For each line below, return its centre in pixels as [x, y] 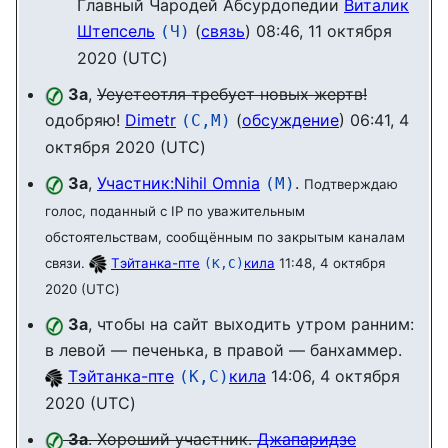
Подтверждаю [351, 184]
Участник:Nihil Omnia [178, 183]
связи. [67, 263]
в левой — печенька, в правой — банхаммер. [223, 350]
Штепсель [116, 31]
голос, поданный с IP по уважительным [175, 211]
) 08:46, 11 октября [318, 31]
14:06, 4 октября [333, 376]
